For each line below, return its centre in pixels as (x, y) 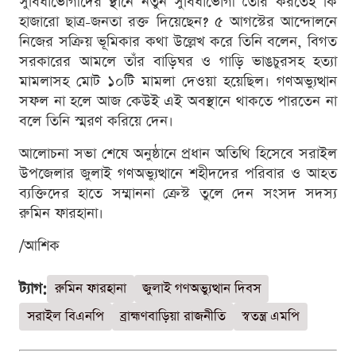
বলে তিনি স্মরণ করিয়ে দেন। (96, 122)
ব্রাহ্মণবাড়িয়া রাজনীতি (173, 317)
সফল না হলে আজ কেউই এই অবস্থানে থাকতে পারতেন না (178, 102)
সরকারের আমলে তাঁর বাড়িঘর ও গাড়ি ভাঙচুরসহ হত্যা (178, 62)
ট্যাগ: (33, 289)
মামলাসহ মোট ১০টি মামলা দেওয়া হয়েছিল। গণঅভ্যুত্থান (178, 82)
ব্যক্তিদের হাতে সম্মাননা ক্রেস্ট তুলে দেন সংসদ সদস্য (178, 194)
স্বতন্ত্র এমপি (271, 317)
